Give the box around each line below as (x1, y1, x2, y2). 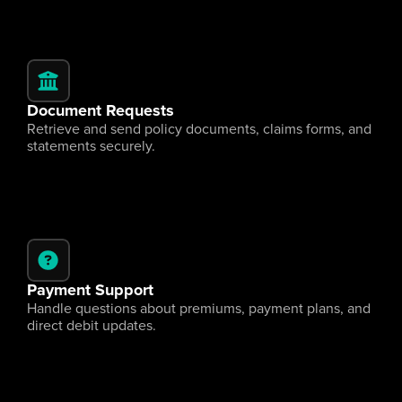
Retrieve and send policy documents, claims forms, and (27, 122, 371, 136)
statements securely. (27, 139, 155, 153)
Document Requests (27, 103, 174, 119)
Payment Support (27, 283, 153, 299)
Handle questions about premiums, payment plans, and (27, 301, 371, 316)
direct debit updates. (27, 319, 156, 333)
